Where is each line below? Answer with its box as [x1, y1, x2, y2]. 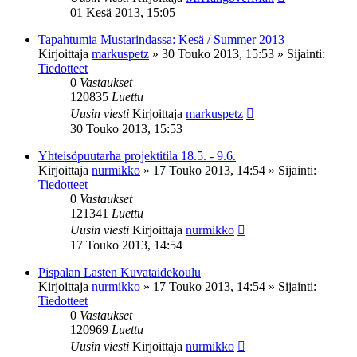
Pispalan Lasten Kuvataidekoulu [38, 265, 201, 279]
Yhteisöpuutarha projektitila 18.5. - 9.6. [38, 148, 236, 163]
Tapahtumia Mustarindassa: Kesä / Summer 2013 [38, 32, 284, 46]
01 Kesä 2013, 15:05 [70, 5, 175, 19]
